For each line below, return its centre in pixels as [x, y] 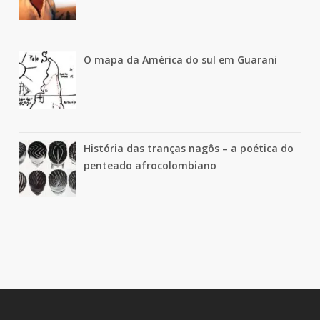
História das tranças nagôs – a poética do [188, 148]
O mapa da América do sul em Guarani [180, 59]
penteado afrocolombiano [150, 165]
